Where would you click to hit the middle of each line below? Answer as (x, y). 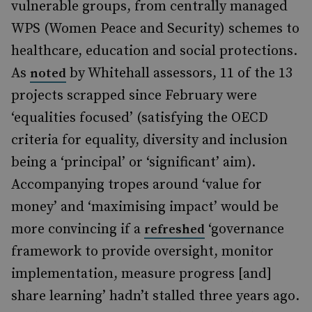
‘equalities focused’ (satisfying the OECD (140, 118)
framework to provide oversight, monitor (142, 252)
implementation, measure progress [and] (141, 274)
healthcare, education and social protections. (154, 51)
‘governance (244, 229)
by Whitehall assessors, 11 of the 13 (179, 73)
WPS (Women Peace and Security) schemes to (155, 29)
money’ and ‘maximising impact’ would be (145, 207)
